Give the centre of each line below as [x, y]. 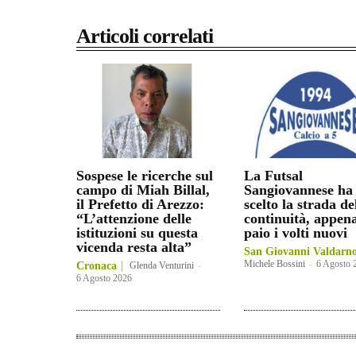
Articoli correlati [145, 37]
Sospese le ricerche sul [145, 176]
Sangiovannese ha [298, 190]
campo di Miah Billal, [143, 190]
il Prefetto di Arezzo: [140, 205]
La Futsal [273, 176]
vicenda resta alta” [134, 248]
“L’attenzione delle [134, 219]
